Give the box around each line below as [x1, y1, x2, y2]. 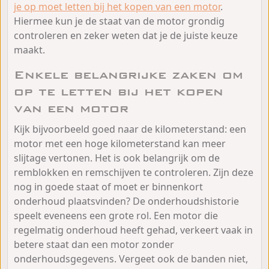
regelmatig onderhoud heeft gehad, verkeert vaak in [14, 223, 253, 237]
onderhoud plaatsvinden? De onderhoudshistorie [14, 194, 239, 208]
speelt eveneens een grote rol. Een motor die [14, 208, 218, 222]
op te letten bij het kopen [14, 83, 223, 99]
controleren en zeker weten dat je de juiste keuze [14, 28, 238, 42]
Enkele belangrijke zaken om [14, 67, 243, 82]
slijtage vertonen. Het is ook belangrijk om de [14, 151, 220, 165]
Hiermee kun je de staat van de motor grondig [14, 14, 225, 28]
